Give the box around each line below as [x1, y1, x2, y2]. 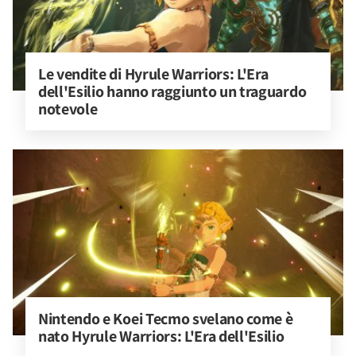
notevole [38, 99, 98, 119]
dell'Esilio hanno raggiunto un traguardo [38, 81, 309, 102]
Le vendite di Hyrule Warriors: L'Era [38, 64, 272, 84]
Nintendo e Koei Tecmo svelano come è [38, 308, 296, 329]
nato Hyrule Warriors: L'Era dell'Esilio [38, 326, 284, 346]
